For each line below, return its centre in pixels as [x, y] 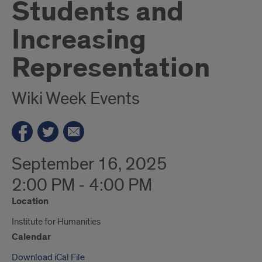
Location [30, 201]
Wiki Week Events [76, 99]
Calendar [31, 237]
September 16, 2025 [89, 164]
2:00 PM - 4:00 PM [82, 185]
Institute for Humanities [56, 222]
